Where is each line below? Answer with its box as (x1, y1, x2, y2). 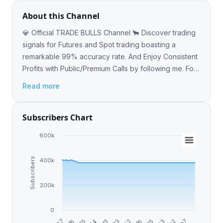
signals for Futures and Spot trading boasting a (22, 40, 176, 49)
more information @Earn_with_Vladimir (80, 76, 145, 85)
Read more (22, 82, 60, 90)
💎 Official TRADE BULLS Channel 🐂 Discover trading (22, 28, 196, 37)
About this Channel (22, 10, 100, 21)
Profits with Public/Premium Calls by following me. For (22, 64, 130, 73)
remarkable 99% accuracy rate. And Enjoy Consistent (22, 52, 198, 61)
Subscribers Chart (22, 112, 93, 123)
